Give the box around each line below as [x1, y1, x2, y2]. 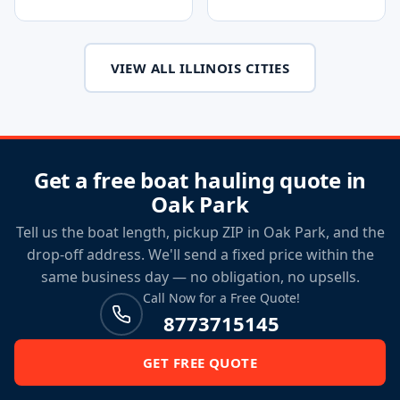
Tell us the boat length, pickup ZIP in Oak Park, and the [15, 222, 385, 242]
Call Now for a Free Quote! [143, 289, 300, 306]
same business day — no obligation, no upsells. [40, 267, 360, 287]
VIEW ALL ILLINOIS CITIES [110, 59, 290, 77]
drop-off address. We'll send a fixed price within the [26, 245, 374, 264]
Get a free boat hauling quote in [33, 165, 367, 195]
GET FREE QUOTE [142, 354, 258, 371]
